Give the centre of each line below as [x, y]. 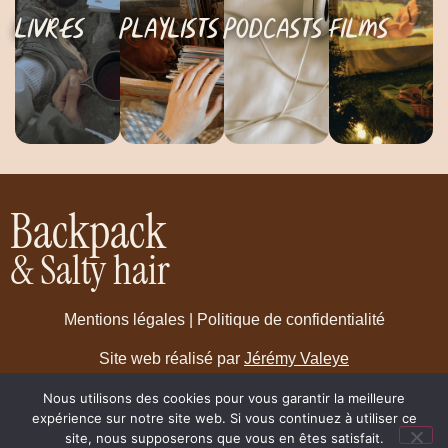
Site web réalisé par [171, 358]
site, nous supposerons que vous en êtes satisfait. [224, 438]
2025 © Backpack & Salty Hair [117, 432]
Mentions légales [124, 320]
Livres [50, 30]
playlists [169, 30]
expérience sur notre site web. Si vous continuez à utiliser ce [224, 418]
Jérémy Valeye [296, 358]
